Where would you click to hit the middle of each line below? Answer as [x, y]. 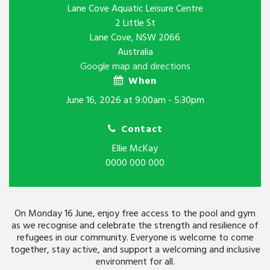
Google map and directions [135, 67]
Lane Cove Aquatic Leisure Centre [135, 9]
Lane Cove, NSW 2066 [135, 38]
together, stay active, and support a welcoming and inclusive [135, 250]
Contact [142, 129]
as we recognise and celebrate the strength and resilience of [135, 226]
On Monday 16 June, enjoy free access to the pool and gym [135, 214]
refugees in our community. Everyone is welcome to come [135, 238]
